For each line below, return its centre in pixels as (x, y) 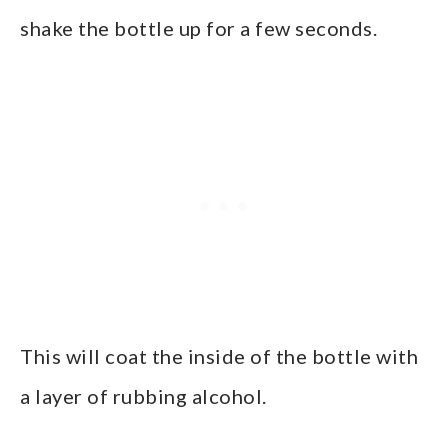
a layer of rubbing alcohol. (143, 396)
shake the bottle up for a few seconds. (198, 28)
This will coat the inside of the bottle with (219, 356)
